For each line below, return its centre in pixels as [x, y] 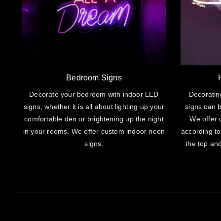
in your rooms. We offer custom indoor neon [94, 131]
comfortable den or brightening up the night [94, 119]
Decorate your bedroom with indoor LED [94, 94]
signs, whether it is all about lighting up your [94, 106]
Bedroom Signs [94, 77]
